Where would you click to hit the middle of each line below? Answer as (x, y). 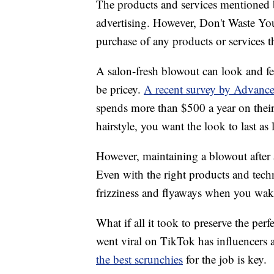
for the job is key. (225, 259)
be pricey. (120, 89)
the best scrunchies (139, 259)
